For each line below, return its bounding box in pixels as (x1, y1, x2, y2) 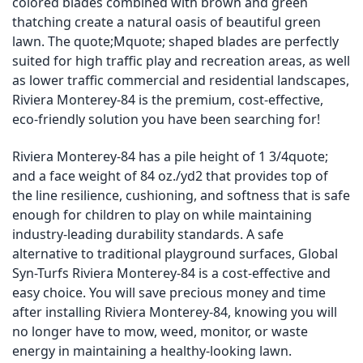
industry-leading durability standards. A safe (12, 224, 284, 243)
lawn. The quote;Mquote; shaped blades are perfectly (12, 32, 339, 50)
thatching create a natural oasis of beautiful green (12, 12, 321, 31)
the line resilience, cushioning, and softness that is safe (12, 186, 350, 204)
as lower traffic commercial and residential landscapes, (12, 70, 349, 89)
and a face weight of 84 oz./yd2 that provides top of (12, 166, 328, 185)
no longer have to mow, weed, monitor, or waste (12, 322, 308, 340)
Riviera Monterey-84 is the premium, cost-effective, (12, 90, 323, 109)
